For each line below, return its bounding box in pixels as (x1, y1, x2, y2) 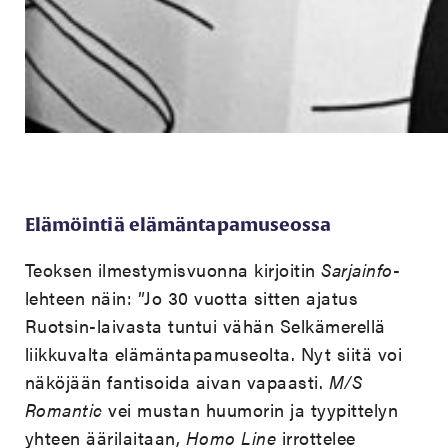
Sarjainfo (321, 257, 393, 283)
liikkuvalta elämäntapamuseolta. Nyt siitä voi (24, 341, 403, 367)
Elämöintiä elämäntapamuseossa (24, 214, 332, 236)
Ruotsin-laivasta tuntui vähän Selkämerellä (24, 313, 386, 339)
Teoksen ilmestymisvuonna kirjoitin (24, 257, 322, 283)
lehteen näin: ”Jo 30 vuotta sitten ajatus (24, 285, 359, 311)
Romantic (24, 397, 109, 423)
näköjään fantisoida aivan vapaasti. (24, 369, 329, 395)
